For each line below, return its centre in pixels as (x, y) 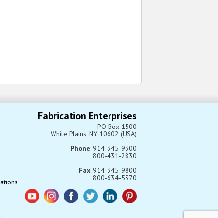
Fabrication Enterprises (87, 116)
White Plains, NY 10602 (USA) (94, 134)
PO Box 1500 (117, 126)
